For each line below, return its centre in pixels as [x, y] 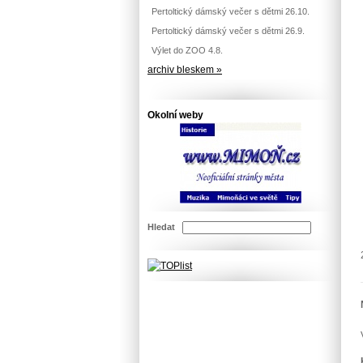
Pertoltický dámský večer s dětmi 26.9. [228, 31]
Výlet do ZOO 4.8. [187, 50]
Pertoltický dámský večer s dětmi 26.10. [231, 11]
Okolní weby [175, 115]
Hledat [161, 227]
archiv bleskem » [185, 70]
